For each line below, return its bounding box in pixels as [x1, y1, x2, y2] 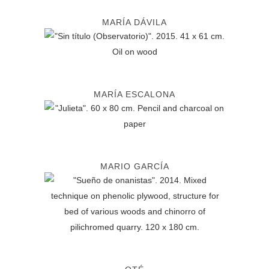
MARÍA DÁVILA [102, 17, 167, 27]
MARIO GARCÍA [100, 162, 169, 171]
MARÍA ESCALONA [94, 89, 175, 99]
